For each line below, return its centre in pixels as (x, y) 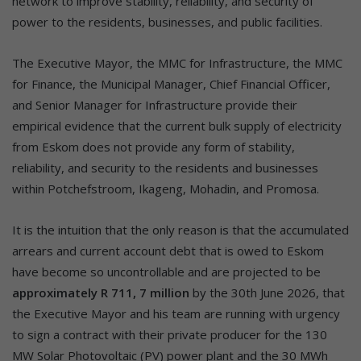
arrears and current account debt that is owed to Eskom (168, 250)
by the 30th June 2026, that (267, 292)
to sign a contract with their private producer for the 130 (170, 334)
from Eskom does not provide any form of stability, (154, 146)
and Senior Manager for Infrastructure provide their (155, 104)
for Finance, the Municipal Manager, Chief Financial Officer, (171, 83)
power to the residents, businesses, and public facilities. (167, 21)
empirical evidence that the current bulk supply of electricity (177, 125)
